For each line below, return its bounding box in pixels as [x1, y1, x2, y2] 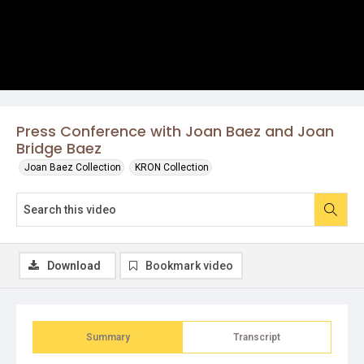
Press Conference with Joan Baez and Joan [16, 121, 334, 141]
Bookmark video [145, 259, 233, 272]
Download [47, 259, 101, 272]
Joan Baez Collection [24, 162, 121, 173]
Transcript [233, 331, 280, 343]
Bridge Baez [16, 138, 102, 158]
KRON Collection [135, 162, 209, 173]
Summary [85, 331, 130, 343]
